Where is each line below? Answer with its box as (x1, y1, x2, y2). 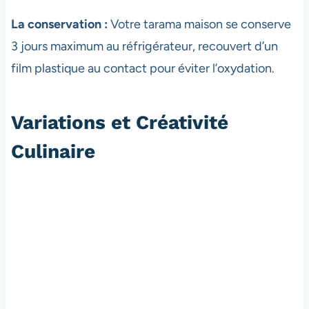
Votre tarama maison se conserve (107, 17, 291, 32)
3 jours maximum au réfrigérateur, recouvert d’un (10, 39, 278, 54)
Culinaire (10, 140, 95, 163)
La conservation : (10, 17, 108, 32)
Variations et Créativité (10, 111, 228, 134)
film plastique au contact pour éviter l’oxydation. (10, 61, 275, 77)
